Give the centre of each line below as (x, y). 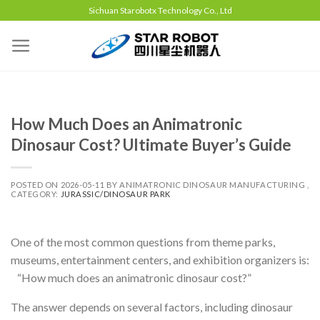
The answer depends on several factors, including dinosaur (152, 306)
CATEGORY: (36, 194)
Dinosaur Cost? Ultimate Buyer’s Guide (151, 144)
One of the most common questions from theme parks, (143, 241)
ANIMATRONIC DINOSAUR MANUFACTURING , (214, 184)
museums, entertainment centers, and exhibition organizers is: (160, 259)
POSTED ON (36, 184)
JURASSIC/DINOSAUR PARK (115, 194)
